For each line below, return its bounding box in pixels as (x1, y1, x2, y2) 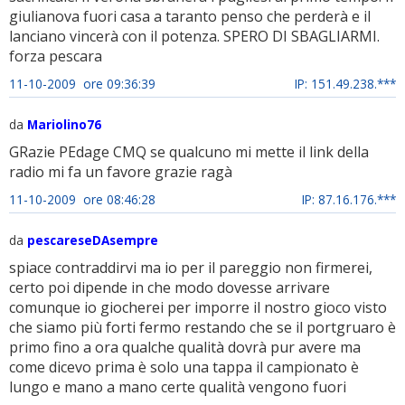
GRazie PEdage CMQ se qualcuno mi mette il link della (9, 142, 369, 162)
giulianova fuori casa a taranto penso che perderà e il (9, 6, 371, 26)
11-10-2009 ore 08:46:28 (9, 191, 155, 208)
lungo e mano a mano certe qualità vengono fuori (9, 377, 346, 397)
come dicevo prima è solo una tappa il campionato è (9, 357, 359, 377)
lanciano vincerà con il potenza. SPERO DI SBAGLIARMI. (9, 26, 380, 46)
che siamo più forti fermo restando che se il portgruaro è (9, 317, 396, 337)
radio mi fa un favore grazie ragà (9, 162, 232, 182)
